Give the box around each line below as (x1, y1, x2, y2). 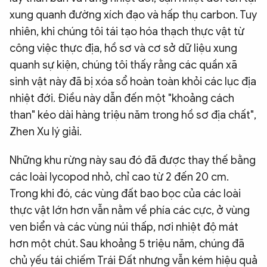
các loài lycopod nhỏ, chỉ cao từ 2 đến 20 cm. (10, 170, 229, 184)
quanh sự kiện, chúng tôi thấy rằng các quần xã (10, 58, 237, 72)
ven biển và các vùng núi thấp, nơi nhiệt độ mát (10, 221, 238, 234)
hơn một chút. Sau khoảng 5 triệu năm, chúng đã (10, 237, 244, 250)
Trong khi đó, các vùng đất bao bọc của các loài (10, 187, 241, 200)
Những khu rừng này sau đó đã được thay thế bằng (10, 154, 256, 167)
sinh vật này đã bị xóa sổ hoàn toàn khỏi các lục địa (10, 75, 256, 88)
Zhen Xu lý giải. (10, 125, 82, 138)
